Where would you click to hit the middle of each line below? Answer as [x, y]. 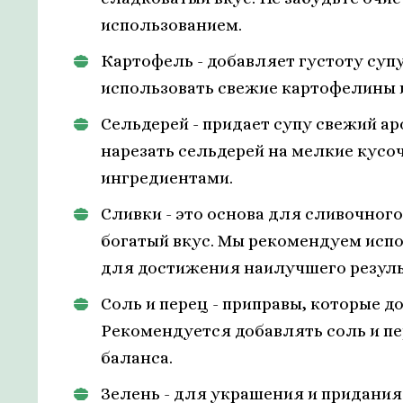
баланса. [137, 358]
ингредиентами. [167, 178]
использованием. [171, 25]
